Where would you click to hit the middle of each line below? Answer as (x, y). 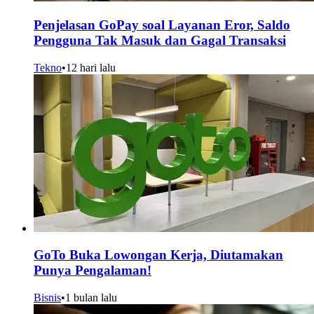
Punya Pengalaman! (93, 271)
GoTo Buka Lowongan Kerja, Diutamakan (158, 255)
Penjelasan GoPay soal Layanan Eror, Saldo (162, 25)
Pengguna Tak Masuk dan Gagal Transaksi (160, 40)
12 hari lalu (91, 67)
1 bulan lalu (91, 298)
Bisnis (47, 298)
